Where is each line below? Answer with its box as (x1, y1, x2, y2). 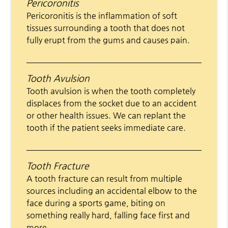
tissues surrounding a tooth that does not (26, 22, 185, 33)
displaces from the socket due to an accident (26, 98, 197, 108)
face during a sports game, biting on (26, 197, 166, 208)
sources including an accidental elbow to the (26, 185, 197, 195)
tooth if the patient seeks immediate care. (26, 122, 186, 132)
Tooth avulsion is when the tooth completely (26, 85, 196, 96)
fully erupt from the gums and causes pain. (26, 35, 190, 45)
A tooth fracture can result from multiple (26, 173, 183, 183)
